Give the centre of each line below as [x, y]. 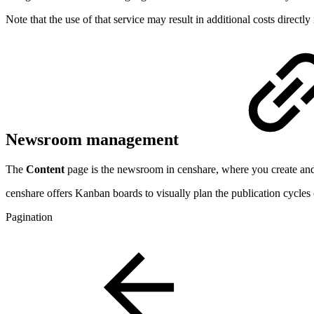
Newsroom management [94, 139]
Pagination [29, 217]
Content [45, 169]
